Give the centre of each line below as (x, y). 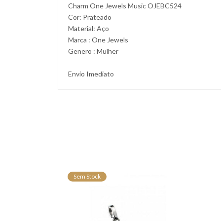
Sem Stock (87, 176)
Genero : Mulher (93, 51)
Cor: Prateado (90, 17)
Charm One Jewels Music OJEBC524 (125, 6)
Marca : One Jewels (98, 40)
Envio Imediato (91, 74)
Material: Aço (89, 28)
